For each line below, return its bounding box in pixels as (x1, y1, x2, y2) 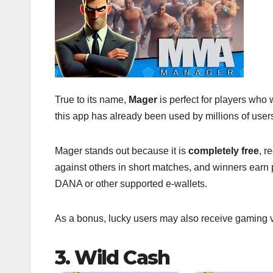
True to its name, (55, 94, 129, 105)
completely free (188, 145, 259, 156)
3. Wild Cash (55, 245, 170, 269)
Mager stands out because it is (55, 145, 188, 156)
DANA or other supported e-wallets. (55, 178, 207, 189)
